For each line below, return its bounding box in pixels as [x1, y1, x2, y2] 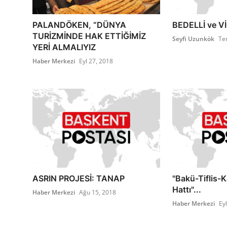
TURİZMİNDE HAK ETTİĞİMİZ [32, 31, 146, 42]
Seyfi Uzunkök [172, 34, 214, 44]
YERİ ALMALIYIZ [32, 42, 96, 53]
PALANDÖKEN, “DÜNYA [32, 20, 126, 30]
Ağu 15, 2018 [79, 188, 116, 197]
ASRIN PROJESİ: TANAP [32, 173, 125, 184]
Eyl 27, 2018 [79, 57, 113, 66]
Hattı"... [172, 184, 201, 195]
